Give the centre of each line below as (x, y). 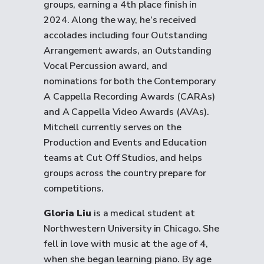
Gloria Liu (67, 213)
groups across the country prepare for (125, 173)
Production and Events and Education (125, 143)
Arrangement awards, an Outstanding (128, 51)
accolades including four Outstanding (126, 35)
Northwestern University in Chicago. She (132, 229)
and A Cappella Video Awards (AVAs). (126, 112)
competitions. (74, 189)
